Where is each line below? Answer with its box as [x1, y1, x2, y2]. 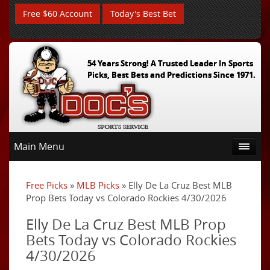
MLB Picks [77, 179, 119, 191]
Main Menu [14, 140, 64, 153]
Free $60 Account [23, 8, 92, 19]
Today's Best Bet [110, 8, 176, 19]
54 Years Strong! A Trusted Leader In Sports [87, 58, 253, 69]
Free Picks [26, 179, 67, 191]
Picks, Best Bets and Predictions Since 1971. [87, 69, 256, 80]
